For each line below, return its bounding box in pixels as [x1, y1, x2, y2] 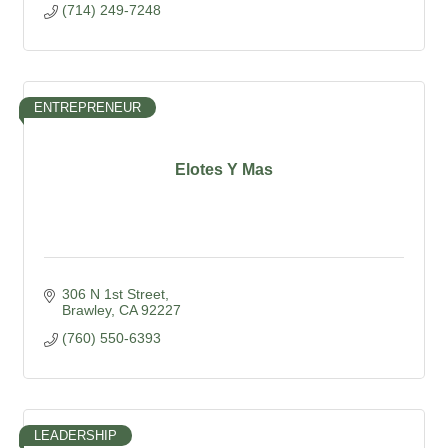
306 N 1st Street [61, 286, 165, 302]
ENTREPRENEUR [34, 100, 141, 115]
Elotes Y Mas [175, 161, 273, 178]
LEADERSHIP [34, 428, 117, 443]
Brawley [61, 302, 111, 318]
